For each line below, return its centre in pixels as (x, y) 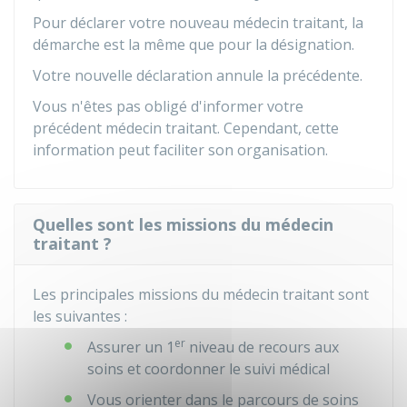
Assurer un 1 (131, 347)
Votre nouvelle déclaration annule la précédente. (198, 75)
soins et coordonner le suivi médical (208, 369)
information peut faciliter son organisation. (180, 150)
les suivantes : (80, 316)
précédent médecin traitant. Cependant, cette (186, 128)
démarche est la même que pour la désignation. (194, 45)
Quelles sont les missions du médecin (183, 224)
